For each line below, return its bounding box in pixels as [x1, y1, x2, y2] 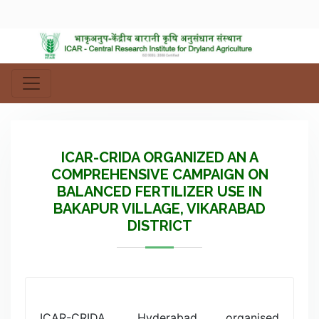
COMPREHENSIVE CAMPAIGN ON [51, 166, 268, 184]
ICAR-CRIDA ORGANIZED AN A [61, 149, 258, 167]
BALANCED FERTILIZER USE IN [57, 183, 262, 201]
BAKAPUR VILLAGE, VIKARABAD [53, 200, 266, 218]
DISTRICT [127, 217, 192, 235]
